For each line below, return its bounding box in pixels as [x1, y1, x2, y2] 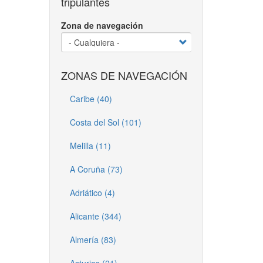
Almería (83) [69, 234, 116, 245]
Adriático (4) [69, 187, 115, 198]
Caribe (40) [69, 93, 112, 104]
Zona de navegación [60, 19, 143, 31]
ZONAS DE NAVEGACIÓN [60, 68, 187, 83]
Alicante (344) [69, 210, 122, 222]
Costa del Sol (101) [69, 116, 141, 128]
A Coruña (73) [69, 163, 123, 175]
